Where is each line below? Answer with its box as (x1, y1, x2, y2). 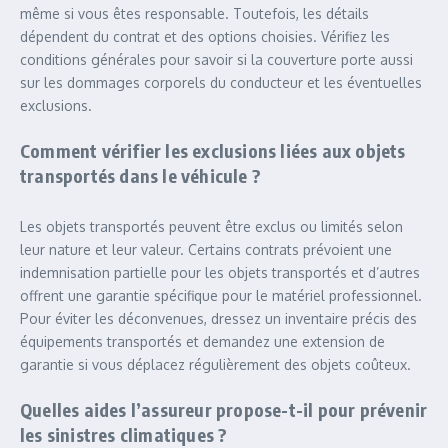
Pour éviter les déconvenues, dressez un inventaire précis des (20, 310, 417, 327)
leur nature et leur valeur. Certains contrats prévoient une (20, 241, 392, 258)
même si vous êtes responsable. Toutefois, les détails (20, 5, 369, 22)
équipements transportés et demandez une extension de (20, 333, 385, 350)
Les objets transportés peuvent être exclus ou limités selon (20, 218, 403, 235)
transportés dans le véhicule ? (20, 164, 261, 187)
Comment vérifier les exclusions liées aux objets (20, 139, 406, 162)
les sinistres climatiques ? (20, 423, 228, 446)
